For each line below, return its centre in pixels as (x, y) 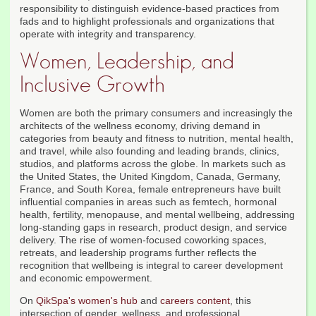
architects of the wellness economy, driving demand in (140, 126)
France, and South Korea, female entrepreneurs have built (150, 189)
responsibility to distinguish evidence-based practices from (150, 9)
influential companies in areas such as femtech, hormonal (148, 202)
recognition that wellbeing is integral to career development (151, 266)
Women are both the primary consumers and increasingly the (156, 113)
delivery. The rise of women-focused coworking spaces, (143, 240)
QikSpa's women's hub (87, 301)
